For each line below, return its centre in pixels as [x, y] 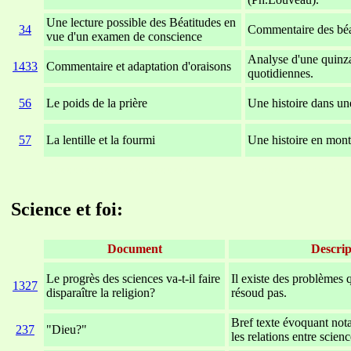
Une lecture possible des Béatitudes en [141, 23]
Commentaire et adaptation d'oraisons [139, 67]
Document [134, 248]
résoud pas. [259, 292]
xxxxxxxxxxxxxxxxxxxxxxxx [121, 170]
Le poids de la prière [97, 103]
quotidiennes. [280, 74]
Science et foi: [67, 209]
